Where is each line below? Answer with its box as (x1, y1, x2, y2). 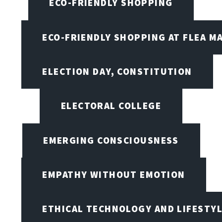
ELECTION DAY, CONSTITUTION (42, 65, 192, 78)
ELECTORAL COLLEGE (60, 100, 162, 112)
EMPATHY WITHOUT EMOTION (42, 168, 185, 181)
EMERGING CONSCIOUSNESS (43, 134, 179, 146)
